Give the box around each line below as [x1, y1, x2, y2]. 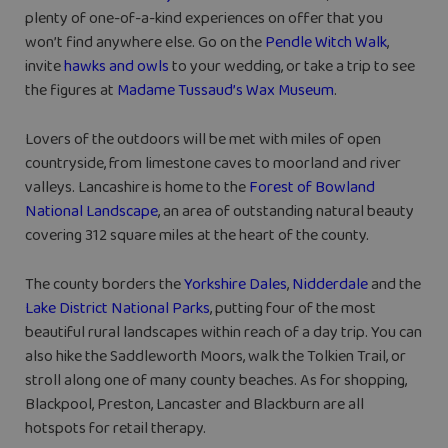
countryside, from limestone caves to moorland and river [25, 151, 401, 177]
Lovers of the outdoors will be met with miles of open [25, 127, 381, 153]
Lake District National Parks [25, 296, 210, 322]
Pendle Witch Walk [265, 30, 387, 56]
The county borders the [25, 272, 184, 298]
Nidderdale [292, 272, 368, 298]
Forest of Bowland [249, 175, 375, 201]
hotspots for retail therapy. [25, 416, 206, 442]
